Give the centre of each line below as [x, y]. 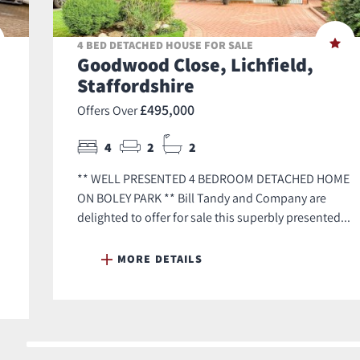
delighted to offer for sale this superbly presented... [214, 217]
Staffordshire [136, 86]
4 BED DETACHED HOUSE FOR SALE [165, 45]
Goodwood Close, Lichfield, [195, 65]
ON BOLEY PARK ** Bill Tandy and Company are [202, 198]
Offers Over [108, 110]
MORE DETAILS [160, 259]
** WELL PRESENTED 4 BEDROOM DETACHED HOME [213, 179]
